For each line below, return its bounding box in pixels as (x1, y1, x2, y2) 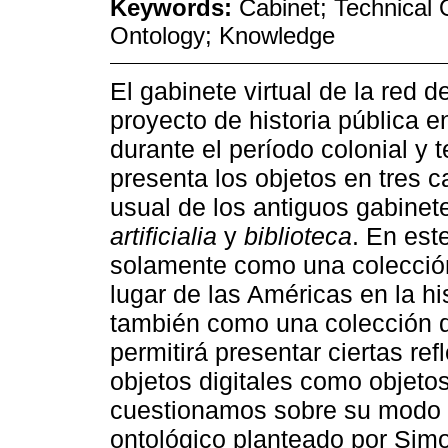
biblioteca (244, 222, 352, 251)
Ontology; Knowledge (110, 22, 335, 50)
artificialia (110, 222, 217, 251)
